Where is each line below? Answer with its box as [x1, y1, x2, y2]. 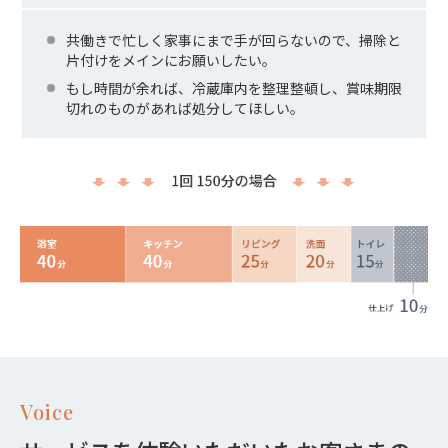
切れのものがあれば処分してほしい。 [66, 98, 304, 119]
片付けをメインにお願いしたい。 [66, 50, 276, 71]
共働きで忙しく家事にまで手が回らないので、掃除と [66, 30, 401, 51]
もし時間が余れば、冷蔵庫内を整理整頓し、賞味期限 [66, 78, 402, 99]
